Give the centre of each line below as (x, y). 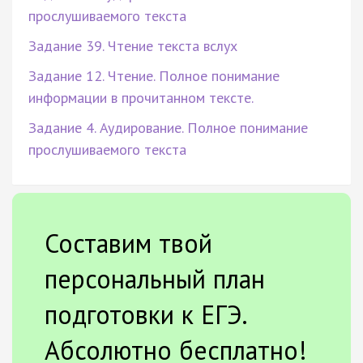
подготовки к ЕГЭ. (145, 314)
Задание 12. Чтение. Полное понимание (154, 75)
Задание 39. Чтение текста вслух (133, 45)
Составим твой (128, 243)
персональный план (155, 278)
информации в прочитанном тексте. (141, 97)
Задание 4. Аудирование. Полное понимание (168, 127)
